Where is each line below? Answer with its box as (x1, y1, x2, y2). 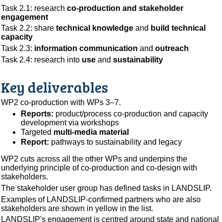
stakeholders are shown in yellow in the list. (1, 204, 154, 213)
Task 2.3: (1, 44, 35, 53)
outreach (155, 44, 189, 53)
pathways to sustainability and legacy (49, 138, 182, 146)
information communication (34, 44, 138, 53)
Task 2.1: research (1, 3, 67, 12)
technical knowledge (56, 24, 134, 33)
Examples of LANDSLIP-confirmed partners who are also (1, 195, 201, 204)
